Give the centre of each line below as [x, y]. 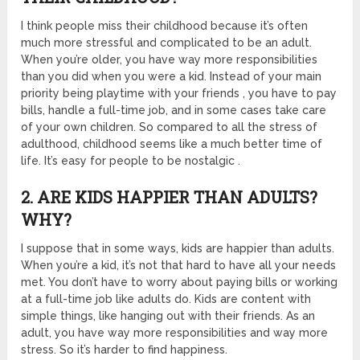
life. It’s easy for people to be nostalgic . [131, 160]
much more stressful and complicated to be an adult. [167, 42]
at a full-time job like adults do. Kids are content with [166, 299]
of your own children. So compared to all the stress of [170, 127]
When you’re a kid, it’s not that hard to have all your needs [179, 265]
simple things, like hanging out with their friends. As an [168, 315]
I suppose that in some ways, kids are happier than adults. [178, 248]
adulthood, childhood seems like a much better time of [172, 143]
